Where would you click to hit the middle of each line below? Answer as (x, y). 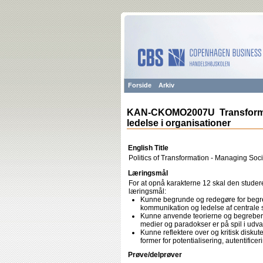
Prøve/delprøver (155, 255)
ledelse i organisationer (179, 123)
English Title (148, 148)
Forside (140, 85)
